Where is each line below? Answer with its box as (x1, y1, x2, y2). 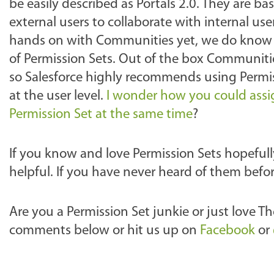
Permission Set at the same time (9, 108, 193, 122)
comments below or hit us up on (9, 224, 200, 238)
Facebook (200, 224, 255, 238)
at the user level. (9, 89, 106, 103)
